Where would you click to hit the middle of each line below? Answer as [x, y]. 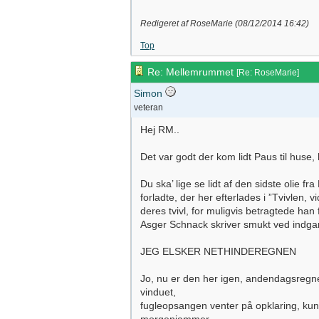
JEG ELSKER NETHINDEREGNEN [218, 251]
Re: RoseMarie [268, 73]
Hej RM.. [160, 130]
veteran [148, 108]
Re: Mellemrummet [190, 72]
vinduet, [158, 292]
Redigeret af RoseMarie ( [189, 23]
